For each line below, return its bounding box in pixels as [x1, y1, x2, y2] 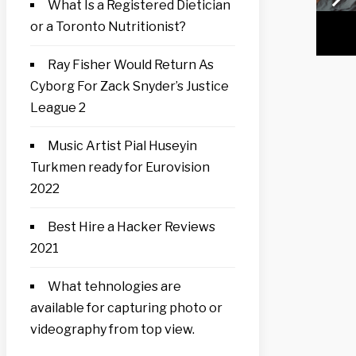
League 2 [30, 99, 86, 115]
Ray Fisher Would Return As [48, 56, 214, 72]
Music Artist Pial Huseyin [48, 137, 197, 153]
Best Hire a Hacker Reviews [48, 219, 215, 234]
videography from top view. [30, 321, 195, 337]
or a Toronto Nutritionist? [30, 18, 186, 34]
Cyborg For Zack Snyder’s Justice [30, 78, 229, 94]
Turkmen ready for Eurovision [30, 159, 210, 175]
